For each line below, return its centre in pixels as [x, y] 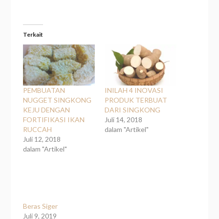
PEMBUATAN [44, 90]
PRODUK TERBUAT [136, 100]
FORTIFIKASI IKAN [54, 119]
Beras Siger [41, 206]
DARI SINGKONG [132, 109]
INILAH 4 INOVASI [134, 90]
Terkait [33, 34]
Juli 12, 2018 [42, 139]
